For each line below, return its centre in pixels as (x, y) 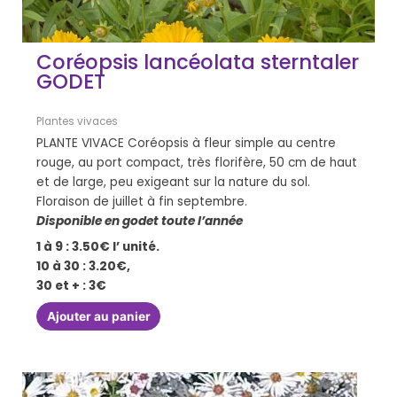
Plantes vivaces (78, 122)
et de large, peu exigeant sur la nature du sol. (174, 183)
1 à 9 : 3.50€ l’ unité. (98, 246)
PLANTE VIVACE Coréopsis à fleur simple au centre (187, 144)
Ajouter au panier (98, 316)
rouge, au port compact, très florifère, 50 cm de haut (197, 163)
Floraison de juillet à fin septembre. (155, 202)
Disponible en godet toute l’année (140, 222)
